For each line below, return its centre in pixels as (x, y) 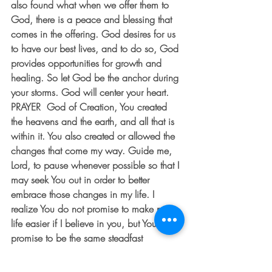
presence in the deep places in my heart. (94, 253)
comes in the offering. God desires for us (95, 34)
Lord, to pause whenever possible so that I (97, 165)
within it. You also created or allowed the (94, 136)
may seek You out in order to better (82, 180)
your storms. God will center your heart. (93, 92)
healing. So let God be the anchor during (96, 78)
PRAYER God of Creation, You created (90, 107)
